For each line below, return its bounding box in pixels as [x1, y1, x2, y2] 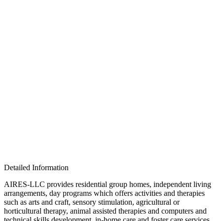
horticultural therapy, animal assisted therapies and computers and [4, 207, 207, 215]
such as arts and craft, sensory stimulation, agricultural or [4, 198, 180, 206]
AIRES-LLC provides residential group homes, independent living [4, 180, 211, 188]
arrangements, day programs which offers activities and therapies [4, 189, 205, 197]
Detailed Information [4, 163, 69, 172]
